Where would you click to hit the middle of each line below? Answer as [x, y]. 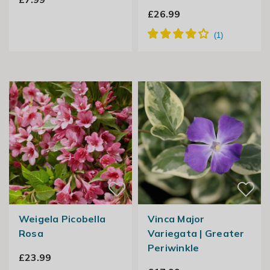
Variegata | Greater [196, 234]
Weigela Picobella [62, 219]
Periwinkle [173, 248]
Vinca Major [176, 219]
